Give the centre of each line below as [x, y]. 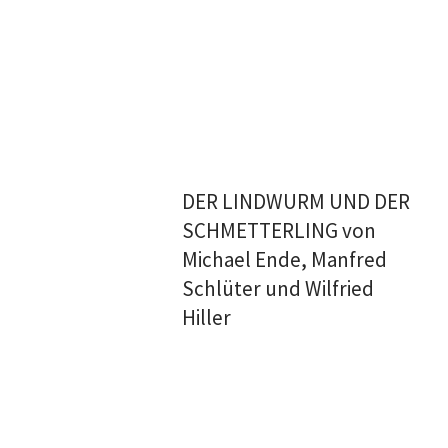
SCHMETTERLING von [279, 230]
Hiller [207, 317]
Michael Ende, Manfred [285, 259]
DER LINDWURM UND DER [296, 201]
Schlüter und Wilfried [278, 288]
